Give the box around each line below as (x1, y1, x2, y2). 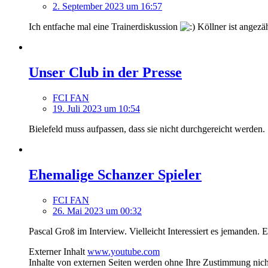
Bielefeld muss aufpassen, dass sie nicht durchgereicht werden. (29, 124, 265, 135)
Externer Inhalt (29, 246, 85, 257)
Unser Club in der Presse (29, 65, 182, 81)
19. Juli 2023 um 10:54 (53, 103, 140, 114)
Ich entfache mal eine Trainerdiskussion (29, 22, 180, 32)
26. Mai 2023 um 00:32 (53, 205, 142, 216)
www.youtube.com (87, 246, 160, 257)
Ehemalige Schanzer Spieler (29, 167, 202, 183)
